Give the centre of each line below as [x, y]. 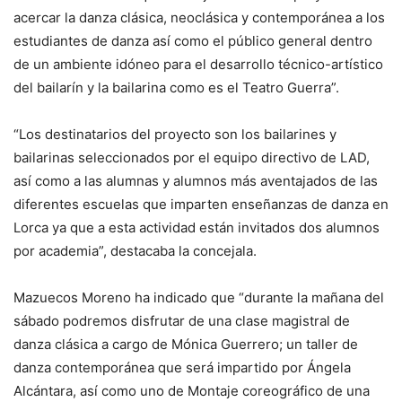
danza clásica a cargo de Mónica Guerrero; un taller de [186, 344]
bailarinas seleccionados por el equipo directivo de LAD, [192, 157]
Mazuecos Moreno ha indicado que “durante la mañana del [199, 297]
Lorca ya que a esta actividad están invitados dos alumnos [197, 227]
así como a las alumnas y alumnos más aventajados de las [196, 181]
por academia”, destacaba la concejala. [135, 251]
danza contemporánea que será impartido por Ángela [182, 367]
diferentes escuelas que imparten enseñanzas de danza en [201, 204]
